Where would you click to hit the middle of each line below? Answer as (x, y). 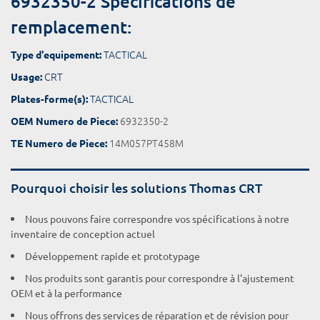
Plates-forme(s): (49, 99)
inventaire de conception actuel (83, 234)
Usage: (26, 76)
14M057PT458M (145, 143)
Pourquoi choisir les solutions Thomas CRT (136, 187)
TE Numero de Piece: (59, 143)
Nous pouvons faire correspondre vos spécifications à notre (157, 219)
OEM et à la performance (66, 293)
